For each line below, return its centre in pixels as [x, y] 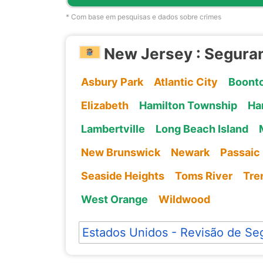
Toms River [203, 176]
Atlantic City [186, 82]
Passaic [240, 152]
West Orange [114, 199]
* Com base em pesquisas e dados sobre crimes [144, 17]
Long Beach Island [202, 129]
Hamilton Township [188, 105]
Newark [190, 152]
